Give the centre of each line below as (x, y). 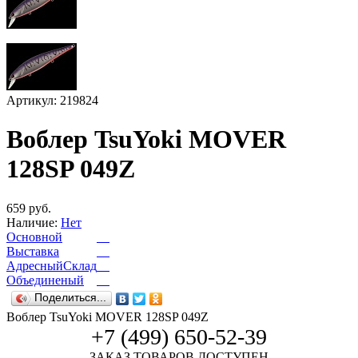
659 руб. (29, 208)
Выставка (33, 251)
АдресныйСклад (52, 265)
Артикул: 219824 (52, 100)
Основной (34, 237)
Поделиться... (70, 297)
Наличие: (32, 222)
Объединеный (45, 280)
